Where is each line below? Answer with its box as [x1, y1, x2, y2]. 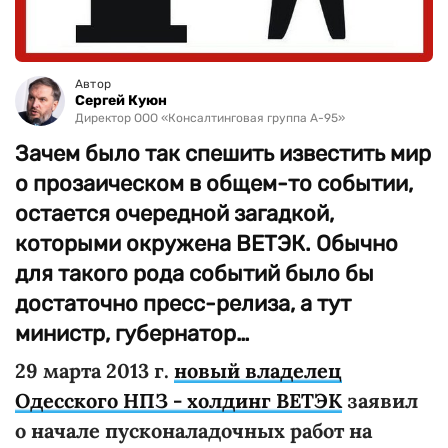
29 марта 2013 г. [15, 358, 174, 383]
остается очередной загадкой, [15, 200, 334, 227]
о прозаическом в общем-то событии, [15, 170, 413, 197]
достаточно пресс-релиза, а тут [15, 290, 351, 317]
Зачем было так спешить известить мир [15, 140, 431, 167]
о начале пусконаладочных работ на [15, 418, 372, 443]
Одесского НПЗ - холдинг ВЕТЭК [15, 388, 342, 413]
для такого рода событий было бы [15, 260, 374, 287]
